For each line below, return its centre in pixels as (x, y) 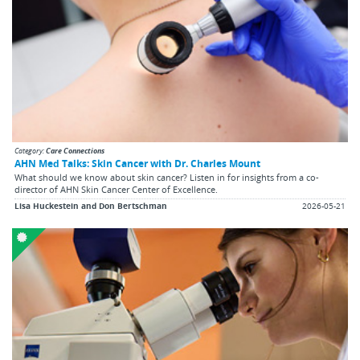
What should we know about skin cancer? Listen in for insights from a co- (167, 177)
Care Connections (75, 150)
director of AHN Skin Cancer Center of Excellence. (116, 189)
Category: (30, 150)
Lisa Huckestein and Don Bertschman (91, 206)
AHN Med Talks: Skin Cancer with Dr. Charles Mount (137, 163)
